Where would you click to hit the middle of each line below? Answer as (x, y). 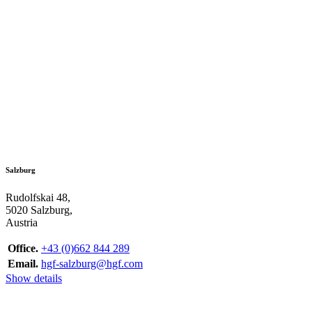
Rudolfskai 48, (38, 197)
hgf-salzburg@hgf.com (92, 263)
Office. (23, 248)
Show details (34, 278)
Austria (22, 222)
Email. (23, 263)
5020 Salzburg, (39, 210)
